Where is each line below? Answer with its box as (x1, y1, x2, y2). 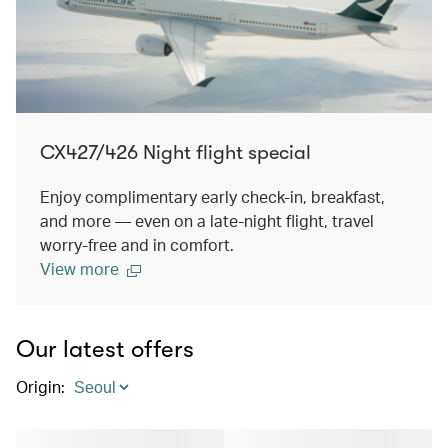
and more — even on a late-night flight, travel (40, 210, 374, 232)
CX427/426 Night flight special (40, 141, 311, 165)
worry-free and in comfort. (40, 234, 234, 256)
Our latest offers (16, 335, 194, 364)
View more (40, 258, 119, 280)
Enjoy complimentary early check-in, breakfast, (40, 186, 385, 208)
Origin (16, 376, 61, 398)
